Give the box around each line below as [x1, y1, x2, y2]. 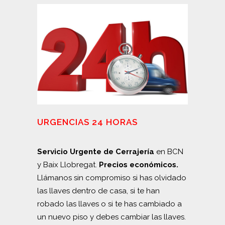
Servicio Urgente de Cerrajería [37, 147, 154, 156]
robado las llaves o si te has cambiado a [37, 199, 182, 208]
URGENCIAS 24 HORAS [37, 117, 138, 127]
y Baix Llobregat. [37, 160, 99, 169]
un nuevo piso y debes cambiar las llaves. [37, 212, 186, 221]
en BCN [154, 147, 183, 156]
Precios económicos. [99, 160, 178, 169]
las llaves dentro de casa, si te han [37, 186, 160, 195]
